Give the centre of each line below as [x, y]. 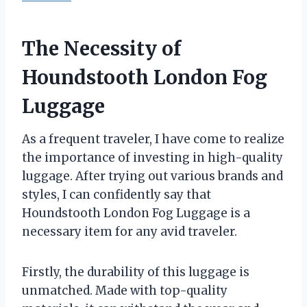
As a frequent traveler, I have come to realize [153, 139]
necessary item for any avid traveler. [130, 232]
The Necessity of [101, 49]
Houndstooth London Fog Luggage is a [136, 213]
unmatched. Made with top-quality [125, 291]
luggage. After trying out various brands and [152, 176]
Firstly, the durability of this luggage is [136, 272]
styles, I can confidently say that [116, 195]
